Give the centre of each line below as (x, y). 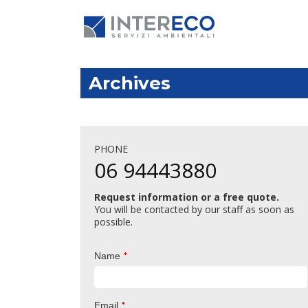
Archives (130, 83)
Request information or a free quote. (187, 197)
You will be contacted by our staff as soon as (194, 209)
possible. (113, 222)
